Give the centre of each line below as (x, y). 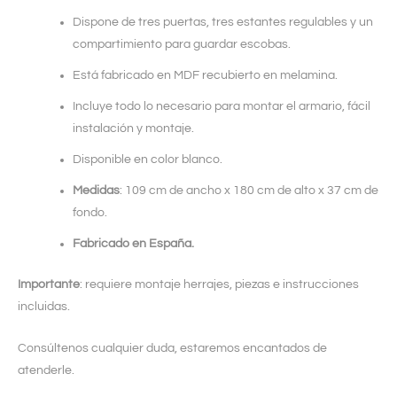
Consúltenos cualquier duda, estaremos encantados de (172, 348)
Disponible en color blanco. (148, 159)
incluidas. (44, 306)
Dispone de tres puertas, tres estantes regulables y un (223, 22)
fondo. (90, 212)
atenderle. (46, 370)
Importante (49, 284)
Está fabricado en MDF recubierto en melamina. (205, 75)
